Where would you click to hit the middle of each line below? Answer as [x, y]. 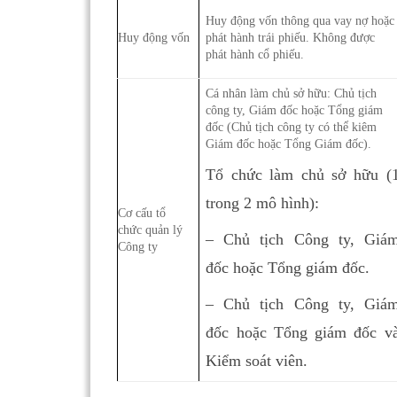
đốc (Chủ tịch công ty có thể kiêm [292, 126]
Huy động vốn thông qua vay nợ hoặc [300, 20]
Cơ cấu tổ [142, 212]
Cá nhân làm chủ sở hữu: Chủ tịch [292, 93]
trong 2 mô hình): [263, 202]
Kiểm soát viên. [257, 360]
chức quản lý [150, 229]
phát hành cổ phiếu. [255, 54]
